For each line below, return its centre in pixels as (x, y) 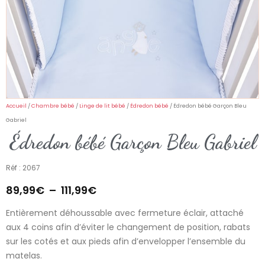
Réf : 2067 (23, 167)
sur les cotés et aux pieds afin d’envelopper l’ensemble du (126, 241)
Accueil (16, 106)
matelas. (24, 255)
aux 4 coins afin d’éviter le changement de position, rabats (128, 227)
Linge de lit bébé (102, 106)
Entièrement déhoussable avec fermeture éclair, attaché (125, 213)
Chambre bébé (53, 106)
